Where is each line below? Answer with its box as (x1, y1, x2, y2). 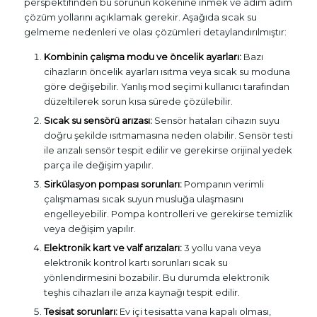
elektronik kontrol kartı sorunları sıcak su (43, 256, 228, 268)
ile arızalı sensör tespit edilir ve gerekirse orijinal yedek (43, 144, 292, 156)
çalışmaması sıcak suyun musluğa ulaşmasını (43, 192, 243, 204)
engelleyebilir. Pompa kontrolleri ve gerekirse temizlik (43, 207, 293, 219)
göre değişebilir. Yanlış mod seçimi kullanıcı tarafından (43, 80, 289, 92)
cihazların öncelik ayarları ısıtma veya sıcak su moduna (43, 65, 290, 77)
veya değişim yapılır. (43, 222, 136, 234)
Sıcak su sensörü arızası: (43, 114, 152, 126)
